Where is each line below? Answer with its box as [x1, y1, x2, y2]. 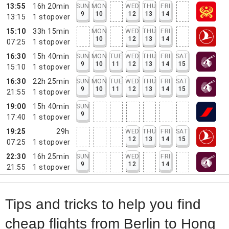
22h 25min [33, 77, 70, 85]
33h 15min [33, 27, 70, 35]
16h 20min [33, 2, 70, 10]
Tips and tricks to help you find [5, 196, 201, 212]
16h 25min [33, 152, 70, 161]
